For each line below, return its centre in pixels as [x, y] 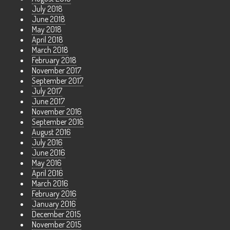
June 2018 [49, 19]
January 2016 [54, 204]
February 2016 [54, 193]
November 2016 [57, 111]
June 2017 [48, 101]
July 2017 [47, 91]
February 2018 [54, 60]
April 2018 [47, 39]
